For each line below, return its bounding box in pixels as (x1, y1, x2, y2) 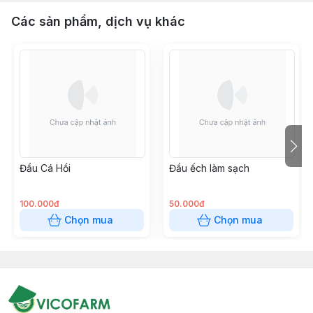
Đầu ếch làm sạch (169, 162, 249, 174)
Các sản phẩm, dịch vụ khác (11, 14, 185, 29)
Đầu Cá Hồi (20, 162, 71, 174)
